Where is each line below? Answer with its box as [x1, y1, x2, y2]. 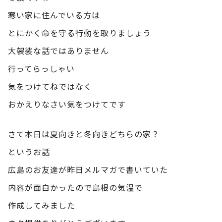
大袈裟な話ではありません [8, 44, 109, 56]
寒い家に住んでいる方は [8, 8, 100, 21]
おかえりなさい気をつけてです [8, 98, 126, 110]
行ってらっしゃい [8, 62, 75, 74]
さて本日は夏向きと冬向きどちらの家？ [8, 127, 160, 140]
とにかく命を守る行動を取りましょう [8, 26, 151, 39]
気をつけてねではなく [8, 80, 92, 92]
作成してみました [8, 199, 75, 211]
